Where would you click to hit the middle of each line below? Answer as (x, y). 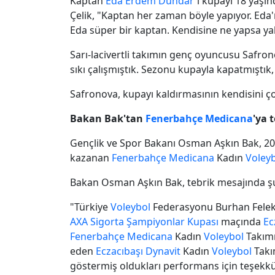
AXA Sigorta (97, 221)
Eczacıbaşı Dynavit (138, 251)
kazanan (91, 157)
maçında (241, 221)
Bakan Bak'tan (108, 118)
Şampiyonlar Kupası (172, 221)
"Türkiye (90, 207)
